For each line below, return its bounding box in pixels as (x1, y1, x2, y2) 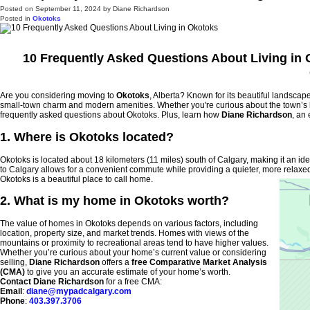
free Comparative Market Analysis (131, 257, 267, 268)
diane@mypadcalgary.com (26, 286, 131, 297)
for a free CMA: (104, 277, 162, 287)
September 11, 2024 (35, 4, 101, 12)
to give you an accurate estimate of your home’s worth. (25, 267, 230, 277)
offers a (100, 257, 131, 268)
